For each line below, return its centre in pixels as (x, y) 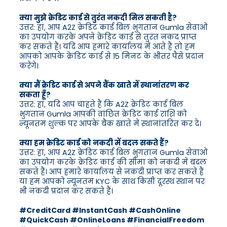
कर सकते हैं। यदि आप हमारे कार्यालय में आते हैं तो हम (107, 47)
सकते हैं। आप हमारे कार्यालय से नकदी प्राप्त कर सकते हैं (111, 172)
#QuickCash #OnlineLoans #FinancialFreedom (112, 220)
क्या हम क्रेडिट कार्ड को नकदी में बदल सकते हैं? (94, 143)
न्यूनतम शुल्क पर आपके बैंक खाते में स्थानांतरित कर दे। (110, 124)
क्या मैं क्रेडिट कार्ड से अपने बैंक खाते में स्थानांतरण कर (104, 85)
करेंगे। (29, 66)
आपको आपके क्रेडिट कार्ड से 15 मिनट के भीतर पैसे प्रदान (111, 56)
